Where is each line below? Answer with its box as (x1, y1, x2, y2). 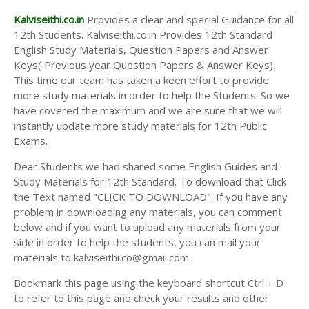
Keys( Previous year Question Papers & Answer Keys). (14, 57, 275, 72)
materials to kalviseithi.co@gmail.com (14, 250, 189, 264)
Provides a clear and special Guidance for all (84, 12, 294, 26)
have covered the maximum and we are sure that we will (14, 103, 282, 117)
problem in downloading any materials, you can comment (14, 204, 282, 219)
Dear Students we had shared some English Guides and (14, 159, 277, 173)
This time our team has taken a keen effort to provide (14, 72, 269, 87)
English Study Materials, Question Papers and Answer (14, 42, 268, 57)
